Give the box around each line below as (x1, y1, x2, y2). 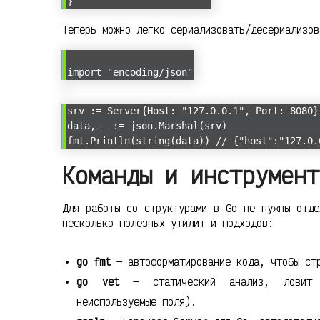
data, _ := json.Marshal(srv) (67, 119, 227, 131)
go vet (76, 275, 119, 289)
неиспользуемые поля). (76, 295, 196, 309)
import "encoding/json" (67, 66, 193, 78)
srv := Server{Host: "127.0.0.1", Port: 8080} (67, 104, 319, 116)
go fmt (76, 255, 111, 269)
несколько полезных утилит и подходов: (62, 216, 274, 231)
